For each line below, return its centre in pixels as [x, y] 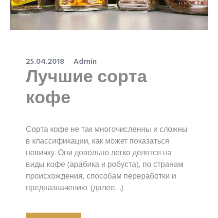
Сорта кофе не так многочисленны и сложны [107, 130]
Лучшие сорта [86, 78]
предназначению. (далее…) [75, 188]
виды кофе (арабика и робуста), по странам [105, 165]
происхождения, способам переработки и [101, 177]
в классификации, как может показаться [98, 142]
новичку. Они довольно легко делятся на [99, 153]
